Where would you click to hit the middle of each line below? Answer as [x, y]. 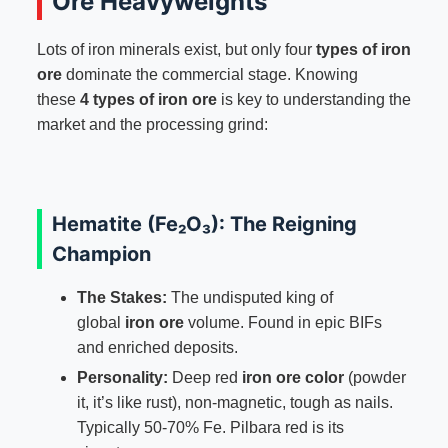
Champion [101, 254]
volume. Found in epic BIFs [282, 323]
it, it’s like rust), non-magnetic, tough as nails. [234, 403]
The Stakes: [121, 298]
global [100, 323]
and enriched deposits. [157, 348]
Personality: [122, 378]
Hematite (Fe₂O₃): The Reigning [204, 224]
